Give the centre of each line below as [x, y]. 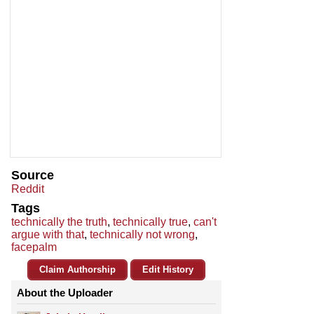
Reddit [28, 189]
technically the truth [59, 222]
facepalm [34, 247]
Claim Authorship [77, 270]
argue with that [48, 235]
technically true [150, 222]
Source [33, 176]
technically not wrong [142, 235]
